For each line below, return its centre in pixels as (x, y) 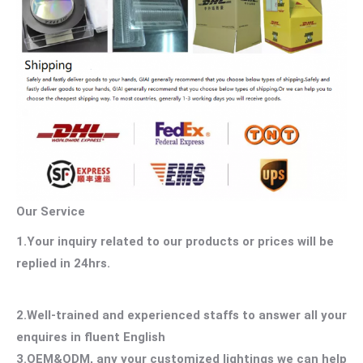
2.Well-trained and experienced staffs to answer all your (181, 315)
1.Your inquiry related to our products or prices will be (175, 241)
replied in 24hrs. (63, 263)
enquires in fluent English (91, 337)
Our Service (51, 211)
